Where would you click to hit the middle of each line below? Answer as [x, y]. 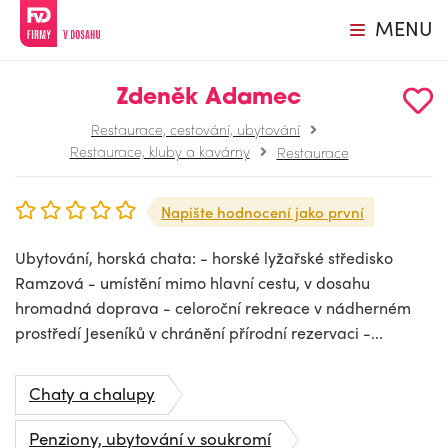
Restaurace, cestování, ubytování [195, 129]
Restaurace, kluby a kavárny [159, 151]
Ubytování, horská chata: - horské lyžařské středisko [204, 257]
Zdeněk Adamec [209, 98]
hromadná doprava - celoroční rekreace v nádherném [213, 307]
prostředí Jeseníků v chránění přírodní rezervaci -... [199, 332]
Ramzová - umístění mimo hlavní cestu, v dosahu [192, 282]
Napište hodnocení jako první [262, 212]
